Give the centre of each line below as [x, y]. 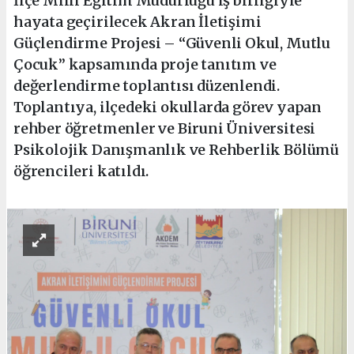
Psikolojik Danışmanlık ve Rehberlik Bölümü [176, 149]
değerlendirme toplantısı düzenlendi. [147, 85]
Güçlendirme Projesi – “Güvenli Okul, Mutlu [172, 43]
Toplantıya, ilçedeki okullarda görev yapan [168, 107]
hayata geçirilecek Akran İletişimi [137, 21]
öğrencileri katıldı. [81, 171]
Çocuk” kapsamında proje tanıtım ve [145, 64]
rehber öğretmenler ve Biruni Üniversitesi [165, 128]
